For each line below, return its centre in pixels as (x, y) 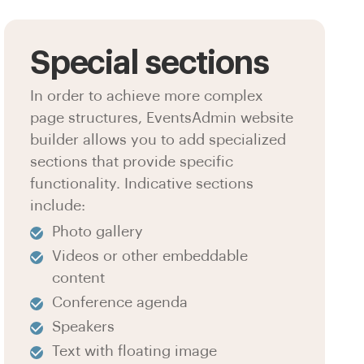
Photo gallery (98, 231)
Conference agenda (120, 302)
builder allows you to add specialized (158, 139)
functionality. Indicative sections (142, 183)
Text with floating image (135, 351)
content (79, 277)
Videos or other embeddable (150, 256)
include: (58, 205)
